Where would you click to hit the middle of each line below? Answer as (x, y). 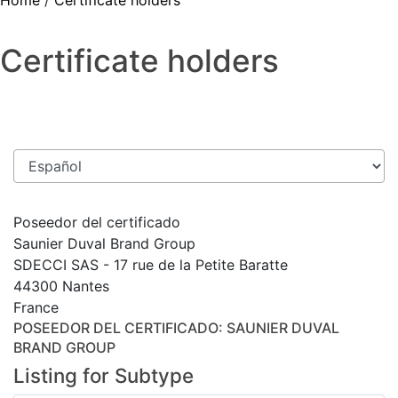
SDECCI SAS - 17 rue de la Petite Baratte (151, 265)
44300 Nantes (61, 286)
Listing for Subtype (103, 375)
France (36, 307)
